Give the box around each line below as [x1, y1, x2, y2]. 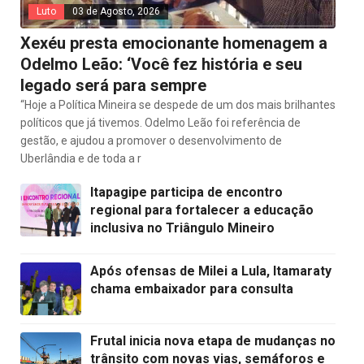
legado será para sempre [20, 75, 206, 95]
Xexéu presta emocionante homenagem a [20, 32, 327, 53]
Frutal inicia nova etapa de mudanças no [90, 332, 336, 349]
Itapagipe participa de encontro [90, 184, 283, 200]
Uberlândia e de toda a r [20, 151, 141, 165]
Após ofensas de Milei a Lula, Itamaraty [90, 262, 331, 279]
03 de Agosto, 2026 [72, 5, 160, 17]
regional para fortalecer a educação [90, 201, 314, 218]
